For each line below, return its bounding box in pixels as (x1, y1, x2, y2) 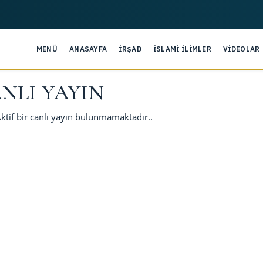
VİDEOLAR (223, 45, 260, 53)
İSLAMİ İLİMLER (153, 45, 212, 53)
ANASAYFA (69, 45, 107, 53)
